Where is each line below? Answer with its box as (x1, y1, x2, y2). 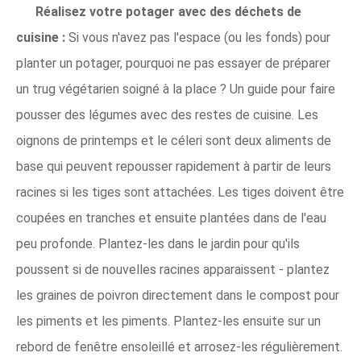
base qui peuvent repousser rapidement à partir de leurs (16, 159, 331, 174)
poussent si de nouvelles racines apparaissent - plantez (16, 262, 330, 277)
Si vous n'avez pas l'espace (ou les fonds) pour (65, 30, 330, 45)
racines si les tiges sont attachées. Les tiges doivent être (16, 185, 344, 200)
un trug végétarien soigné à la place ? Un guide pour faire (16, 81, 335, 97)
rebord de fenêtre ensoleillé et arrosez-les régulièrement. (16, 339, 342, 355)
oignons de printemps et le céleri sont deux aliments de (16, 133, 331, 148)
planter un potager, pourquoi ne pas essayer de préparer (16, 56, 330, 71)
